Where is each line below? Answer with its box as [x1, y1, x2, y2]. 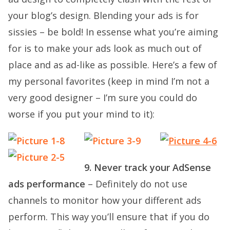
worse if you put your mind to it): [8, 108, 155, 120]
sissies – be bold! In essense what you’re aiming [8, 26, 218, 38]
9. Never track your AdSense [84, 161, 211, 174]
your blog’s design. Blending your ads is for [8, 9, 199, 22]
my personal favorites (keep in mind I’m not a [8, 75, 209, 87]
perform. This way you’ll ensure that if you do [8, 210, 209, 223]
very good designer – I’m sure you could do [8, 91, 197, 104]
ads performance [8, 178, 85, 190]
